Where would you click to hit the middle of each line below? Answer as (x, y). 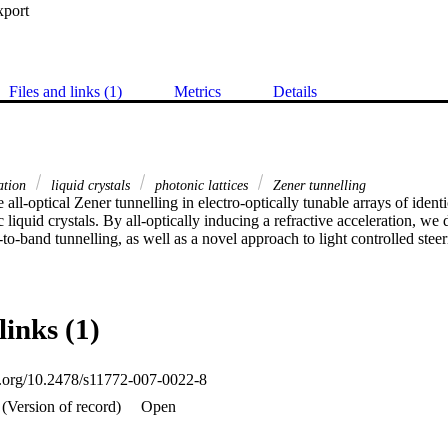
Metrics (197, 91)
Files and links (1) (65, 91)
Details (295, 91)
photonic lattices (201, 184)
